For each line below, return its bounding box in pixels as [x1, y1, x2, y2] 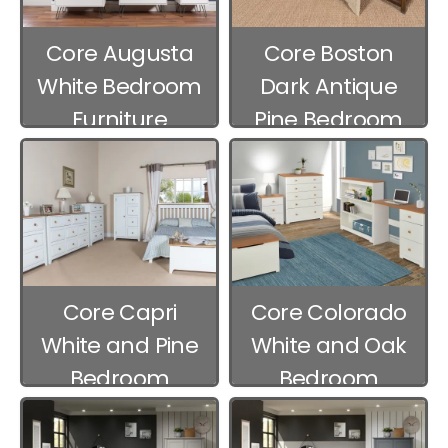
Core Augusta [45, 38, 194, 70]
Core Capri [62, 297, 177, 329]
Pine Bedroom [254, 104, 403, 136]
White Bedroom [37, 71, 202, 103]
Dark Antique [259, 71, 398, 103]
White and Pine [41, 330, 198, 362]
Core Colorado [250, 297, 407, 329]
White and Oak [250, 330, 407, 362]
